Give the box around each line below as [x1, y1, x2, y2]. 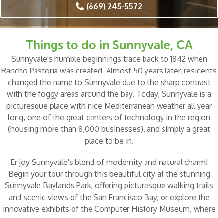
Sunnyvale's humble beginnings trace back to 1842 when [11, 54, 207, 64]
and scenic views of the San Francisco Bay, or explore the [8, 192, 210, 202]
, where [189, 204, 216, 214]
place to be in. [84, 136, 134, 146]
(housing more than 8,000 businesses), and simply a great [8, 124, 210, 134]
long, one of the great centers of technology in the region [8, 112, 210, 123]
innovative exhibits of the [2, 204, 94, 214]
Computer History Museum [94, 204, 190, 214]
